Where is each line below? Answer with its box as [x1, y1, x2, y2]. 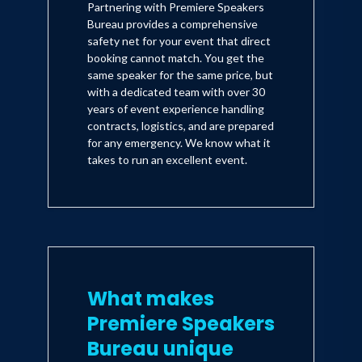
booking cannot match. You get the [87, 51, 264, 65]
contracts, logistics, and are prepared [87, 119, 274, 133]
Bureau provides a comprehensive [87, 17, 258, 32]
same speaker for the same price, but [87, 68, 273, 82]
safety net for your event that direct [87, 34, 271, 48]
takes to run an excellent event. [87, 153, 247, 167]
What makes [87, 285, 214, 313]
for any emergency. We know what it [87, 136, 271, 150]
